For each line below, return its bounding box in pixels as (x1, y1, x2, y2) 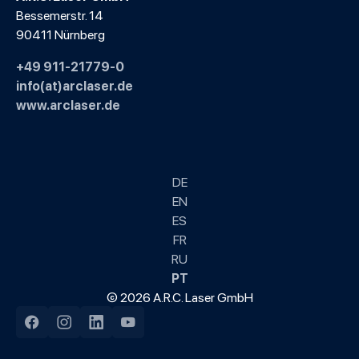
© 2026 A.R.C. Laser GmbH (106, 284, 253, 309)
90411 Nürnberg (16, 21, 105, 46)
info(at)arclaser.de (16, 71, 133, 99)
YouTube (127, 317, 173, 344)
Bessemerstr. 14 (16, 2, 103, 27)
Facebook (30, 317, 84, 344)
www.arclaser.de (16, 91, 120, 118)
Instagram (63, 317, 118, 344)
